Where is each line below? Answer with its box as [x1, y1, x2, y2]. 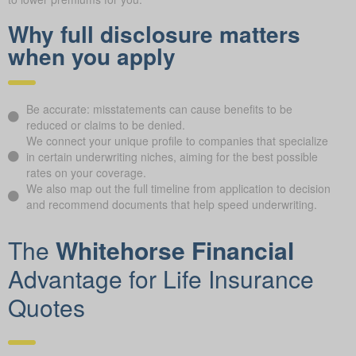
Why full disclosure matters [8, 19, 300, 52]
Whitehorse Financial [56, 234, 294, 269]
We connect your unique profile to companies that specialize [25, 134, 328, 151]
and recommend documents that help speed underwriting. [25, 198, 317, 215]
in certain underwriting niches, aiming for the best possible [25, 150, 318, 167]
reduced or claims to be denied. [25, 118, 185, 135]
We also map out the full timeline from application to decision [25, 182, 331, 199]
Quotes [8, 292, 85, 327]
